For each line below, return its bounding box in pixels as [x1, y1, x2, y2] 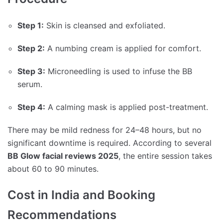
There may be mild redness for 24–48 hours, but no [7, 125, 202, 135]
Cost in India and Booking [7, 188, 155, 203]
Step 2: [17, 43, 45, 54]
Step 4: [17, 102, 45, 112]
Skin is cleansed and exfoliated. [44, 20, 165, 31]
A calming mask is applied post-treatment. [45, 102, 208, 112]
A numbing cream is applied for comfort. [45, 43, 201, 54]
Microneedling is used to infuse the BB [45, 66, 192, 77]
